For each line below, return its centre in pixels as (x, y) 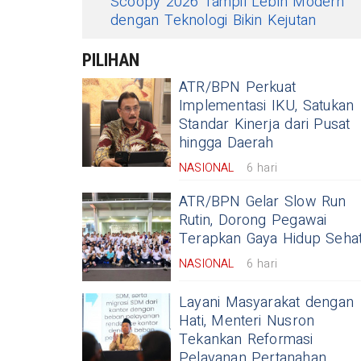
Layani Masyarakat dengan (266, 303)
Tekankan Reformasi (246, 340)
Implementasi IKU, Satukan (267, 106)
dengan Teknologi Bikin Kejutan (214, 21)
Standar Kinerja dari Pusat (265, 125)
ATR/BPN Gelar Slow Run (263, 202)
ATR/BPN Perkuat (238, 88)
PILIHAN (111, 60)
